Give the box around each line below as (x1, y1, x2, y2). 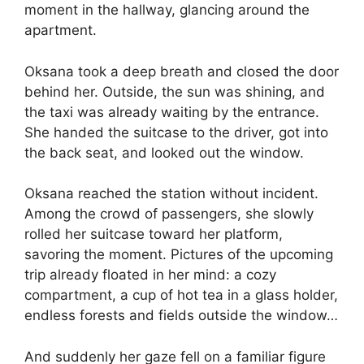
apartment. (24, 22, 97, 39)
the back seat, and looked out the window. (24, 144, 304, 161)
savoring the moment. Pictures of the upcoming (24, 246, 333, 263)
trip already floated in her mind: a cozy (24, 266, 276, 284)
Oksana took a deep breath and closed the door (24, 63, 339, 80)
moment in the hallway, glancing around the (24, 2, 310, 19)
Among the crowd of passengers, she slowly (24, 206, 314, 223)
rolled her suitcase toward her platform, (24, 226, 283, 243)
